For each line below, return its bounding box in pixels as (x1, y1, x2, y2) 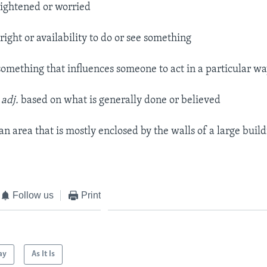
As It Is (32, 250, 55, 259)
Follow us (13, 190, 54, 200)
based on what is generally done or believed (18, 94, 221, 106)
